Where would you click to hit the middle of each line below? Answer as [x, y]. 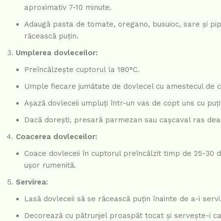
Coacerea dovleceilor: [56, 136]
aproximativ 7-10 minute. [68, 7]
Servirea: [32, 182]
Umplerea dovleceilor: [57, 53]
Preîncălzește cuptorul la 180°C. [82, 69]
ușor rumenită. [50, 165]
